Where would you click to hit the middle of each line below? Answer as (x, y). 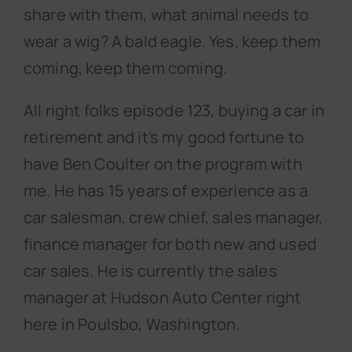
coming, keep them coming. (126, 68)
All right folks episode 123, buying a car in (174, 111)
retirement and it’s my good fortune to (164, 137)
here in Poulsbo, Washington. (132, 324)
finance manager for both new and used (170, 244)
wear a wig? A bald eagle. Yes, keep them (172, 42)
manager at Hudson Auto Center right (163, 298)
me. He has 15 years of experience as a (166, 191)
